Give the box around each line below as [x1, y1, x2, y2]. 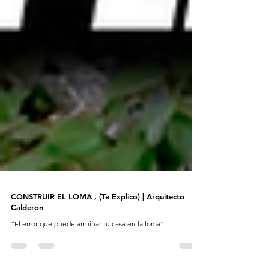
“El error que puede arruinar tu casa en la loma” [11, 246, 164, 255]
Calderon [11, 229, 43, 238]
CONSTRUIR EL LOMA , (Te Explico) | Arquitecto [11, 218, 184, 228]
